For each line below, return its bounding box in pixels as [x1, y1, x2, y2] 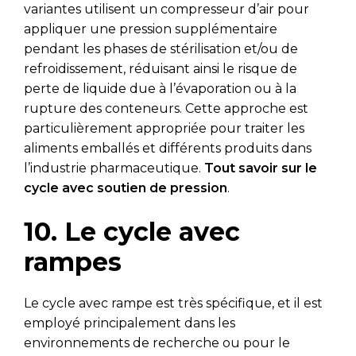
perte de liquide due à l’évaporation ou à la [24, 81, 296, 97]
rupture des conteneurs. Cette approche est [24, 101, 308, 117]
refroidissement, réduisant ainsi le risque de [24, 61, 297, 77]
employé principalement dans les [24, 315, 235, 331]
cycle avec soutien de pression [24, 180, 227, 196]
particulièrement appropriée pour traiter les [24, 121, 304, 137]
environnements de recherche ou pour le [24, 335, 290, 351]
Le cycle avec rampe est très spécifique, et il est [24, 296, 323, 311]
